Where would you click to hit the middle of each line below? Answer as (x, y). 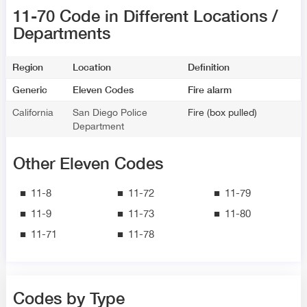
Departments (61, 33)
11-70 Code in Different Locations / (145, 15)
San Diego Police (110, 112)
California (33, 112)
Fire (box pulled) (223, 112)
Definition (209, 66)
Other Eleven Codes (88, 163)
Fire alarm (210, 89)
